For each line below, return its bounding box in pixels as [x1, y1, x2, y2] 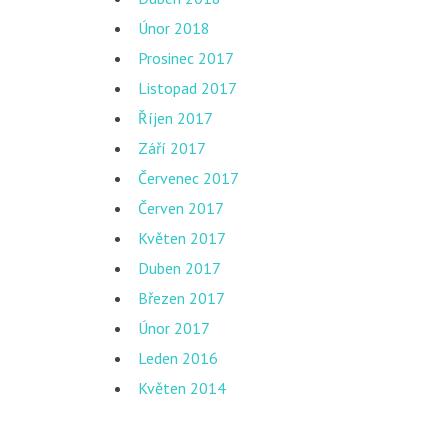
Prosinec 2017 [138, 48, 234, 68]
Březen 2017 [138, 288, 225, 308]
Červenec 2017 [138, 168, 239, 188]
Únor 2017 [138, 318, 210, 338]
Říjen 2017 [138, 108, 213, 128]
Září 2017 [138, 138, 206, 158]
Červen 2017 [138, 198, 224, 218]
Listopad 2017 [138, 78, 237, 98]
